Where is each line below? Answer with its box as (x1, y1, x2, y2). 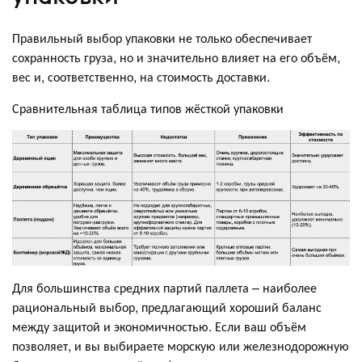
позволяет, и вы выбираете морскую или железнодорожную (12, 335, 349, 355)
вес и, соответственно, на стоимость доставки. (12, 66, 270, 86)
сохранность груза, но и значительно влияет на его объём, (12, 47, 340, 66)
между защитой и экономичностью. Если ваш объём (12, 316, 306, 335)
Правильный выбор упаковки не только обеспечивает (12, 27, 312, 47)
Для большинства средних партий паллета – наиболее (12, 277, 317, 297)
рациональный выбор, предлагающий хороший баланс (12, 297, 322, 316)
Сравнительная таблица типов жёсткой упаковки (12, 98, 284, 117)
